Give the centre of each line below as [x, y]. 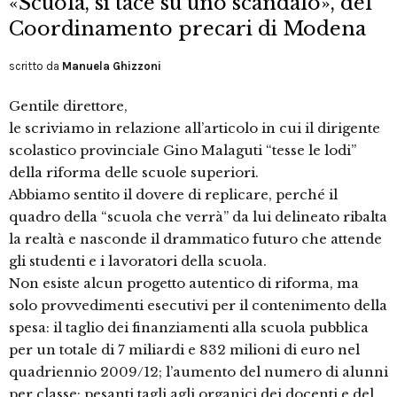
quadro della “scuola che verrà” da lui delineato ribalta [198, 217]
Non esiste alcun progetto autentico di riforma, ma [184, 284]
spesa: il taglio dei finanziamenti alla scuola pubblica [189, 328]
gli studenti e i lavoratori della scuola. [138, 261]
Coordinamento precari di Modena [187, 29]
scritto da [35, 66]
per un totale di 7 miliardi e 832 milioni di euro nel [184, 350]
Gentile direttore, [68, 106]
